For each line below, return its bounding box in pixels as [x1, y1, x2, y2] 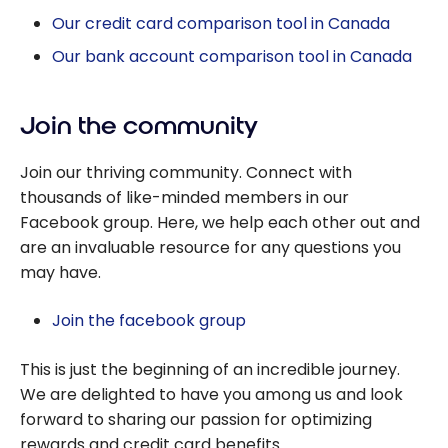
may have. [20, 260, 101, 284]
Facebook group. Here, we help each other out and [20, 210, 420, 234]
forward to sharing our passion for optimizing [20, 407, 372, 431]
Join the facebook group [52, 308, 246, 332]
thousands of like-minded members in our [20, 185, 349, 209]
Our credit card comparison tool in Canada [52, 11, 390, 35]
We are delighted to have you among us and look [20, 382, 403, 406]
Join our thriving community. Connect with [20, 160, 352, 184]
